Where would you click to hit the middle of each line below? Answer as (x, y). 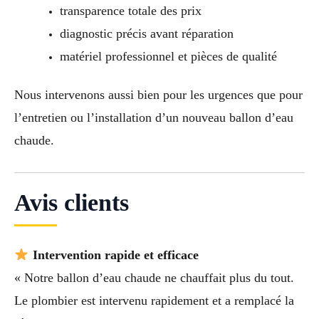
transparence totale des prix (130, 11)
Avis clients (72, 202)
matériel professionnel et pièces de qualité (168, 57)
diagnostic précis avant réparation (146, 34)
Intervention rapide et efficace (115, 255)
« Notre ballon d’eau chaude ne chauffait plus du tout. (154, 277)
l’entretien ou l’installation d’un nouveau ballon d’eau (154, 118)
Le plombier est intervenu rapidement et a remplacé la (154, 300)
